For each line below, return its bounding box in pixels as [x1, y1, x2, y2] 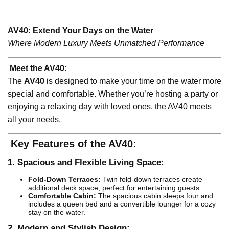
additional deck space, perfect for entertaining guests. [28, 184, 201, 192]
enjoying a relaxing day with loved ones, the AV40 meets [8, 102, 212, 111]
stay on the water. [28, 208, 85, 217]
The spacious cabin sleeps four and [96, 192, 213, 200]
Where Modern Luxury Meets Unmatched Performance [8, 39, 204, 48]
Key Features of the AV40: [8, 138, 136, 150]
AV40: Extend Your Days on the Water [8, 26, 153, 35]
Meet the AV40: [8, 64, 67, 73]
